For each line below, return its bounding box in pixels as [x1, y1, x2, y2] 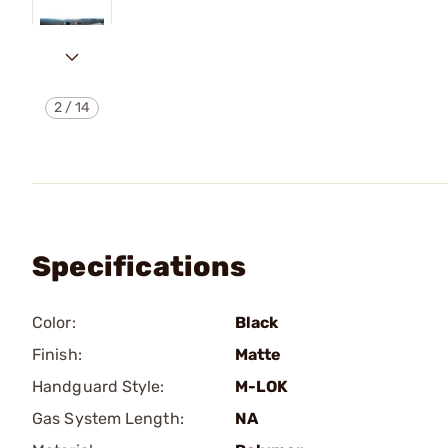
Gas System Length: [32, 409, 184, 428]
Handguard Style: [32, 377, 165, 396]
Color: [32, 313, 76, 332]
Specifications [32, 250, 246, 283]
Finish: [32, 345, 82, 364]
